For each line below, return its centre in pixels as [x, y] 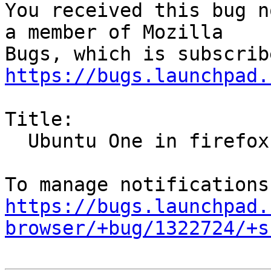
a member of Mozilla [114, 32]
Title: [39, 119]
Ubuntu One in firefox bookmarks [16, 141]
